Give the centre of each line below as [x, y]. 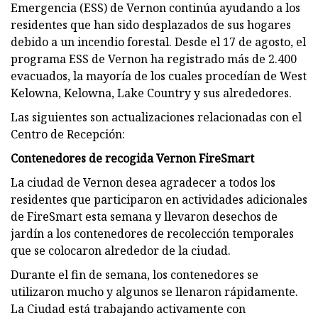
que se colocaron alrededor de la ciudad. [121, 250]
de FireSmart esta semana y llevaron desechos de [144, 216]
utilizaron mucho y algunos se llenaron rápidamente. [154, 291]
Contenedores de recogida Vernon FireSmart [132, 158]
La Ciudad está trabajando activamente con [128, 308]
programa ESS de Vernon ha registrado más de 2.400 [154, 59]
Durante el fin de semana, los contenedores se [135, 274]
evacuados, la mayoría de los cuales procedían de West [159, 76]
